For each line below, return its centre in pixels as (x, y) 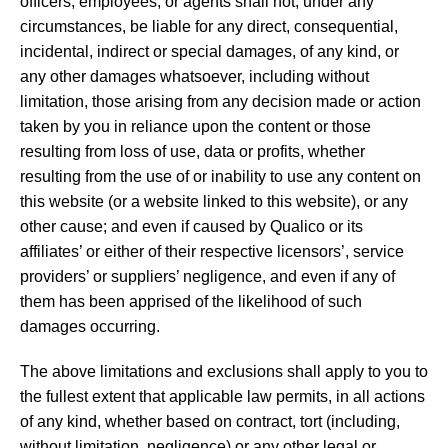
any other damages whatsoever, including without (194, 76)
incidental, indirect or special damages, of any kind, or (209, 51)
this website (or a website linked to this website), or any (214, 201)
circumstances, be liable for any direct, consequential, (209, 26)
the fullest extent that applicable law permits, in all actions (222, 396)
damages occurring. (90, 326)
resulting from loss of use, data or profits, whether (192, 151)
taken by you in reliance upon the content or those (195, 126)
